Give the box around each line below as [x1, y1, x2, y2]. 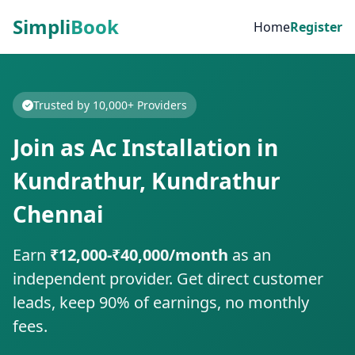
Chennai [13, 199, 104, 229]
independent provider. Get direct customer [13, 268, 323, 289]
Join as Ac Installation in [13, 132, 278, 162]
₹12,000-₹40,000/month [50, 244, 228, 265]
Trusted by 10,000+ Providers [33, 97, 187, 113]
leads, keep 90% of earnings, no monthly [13, 292, 309, 313]
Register [290, 18, 342, 36]
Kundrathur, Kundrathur [13, 166, 281, 196]
